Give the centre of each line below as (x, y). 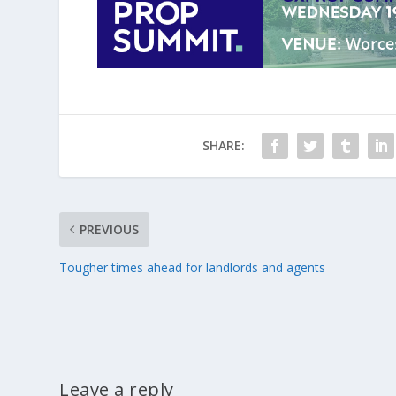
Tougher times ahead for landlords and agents (193, 267)
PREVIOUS (110, 229)
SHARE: (223, 145)
